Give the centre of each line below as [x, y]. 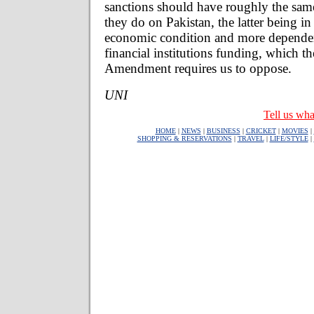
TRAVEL [251, 138]
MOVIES [295, 131]
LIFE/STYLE [289, 138]
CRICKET [261, 131]
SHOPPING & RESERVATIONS [184, 138]
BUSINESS [223, 131]
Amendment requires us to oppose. [198, 68]
